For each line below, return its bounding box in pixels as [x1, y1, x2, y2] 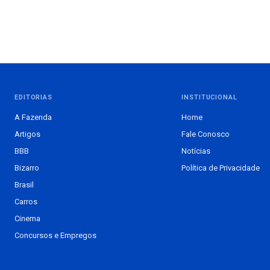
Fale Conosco [181, 130, 230, 139]
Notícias [181, 146, 211, 156]
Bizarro [14, 163, 39, 173]
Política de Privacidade [181, 163, 260, 173]
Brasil [14, 180, 34, 190]
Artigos [14, 130, 40, 139]
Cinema [14, 214, 40, 224]
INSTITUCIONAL [181, 93, 237, 102]
